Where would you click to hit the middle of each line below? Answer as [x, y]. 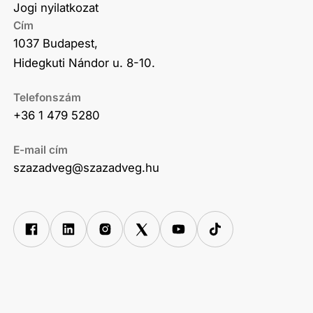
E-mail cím [41, 150]
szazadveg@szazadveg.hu [87, 167]
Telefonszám [48, 98]
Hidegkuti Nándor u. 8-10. [85, 63]
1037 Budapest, [56, 44]
